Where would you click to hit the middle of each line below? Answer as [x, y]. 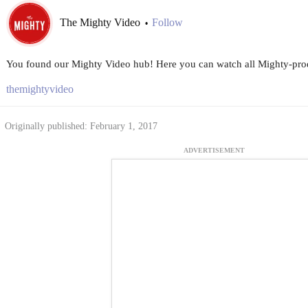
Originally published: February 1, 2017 [81, 126]
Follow [167, 22]
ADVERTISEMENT [214, 150]
